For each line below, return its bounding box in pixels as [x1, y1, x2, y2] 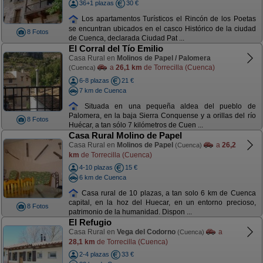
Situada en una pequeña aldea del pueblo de [79, 102, 256, 110]
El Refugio [68, 217, 112, 227]
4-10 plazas [79, 164, 113, 171]
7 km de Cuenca [79, 86, 126, 94]
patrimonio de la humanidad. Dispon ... [68, 208, 192, 217]
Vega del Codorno [116, 228, 176, 236]
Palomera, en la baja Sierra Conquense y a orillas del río [68, 112, 256, 120]
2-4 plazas [79, 251, 109, 258]
